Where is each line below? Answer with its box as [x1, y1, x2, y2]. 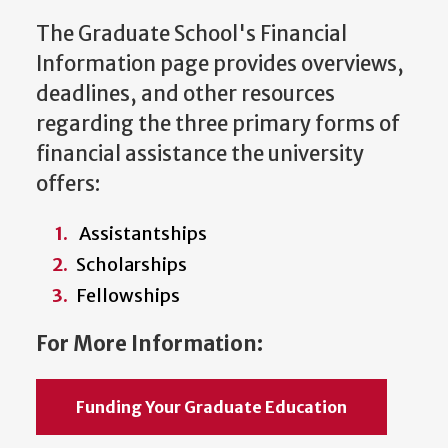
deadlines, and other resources [36, 81, 335, 108]
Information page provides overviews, [36, 51, 404, 78]
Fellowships [76, 283, 180, 307]
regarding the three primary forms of [36, 111, 400, 138]
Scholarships [76, 252, 187, 276]
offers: [36, 171, 100, 198]
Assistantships [76, 221, 207, 245]
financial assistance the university [36, 141, 364, 168]
